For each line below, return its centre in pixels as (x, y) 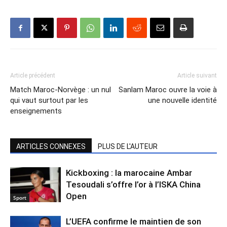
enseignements (36, 111)
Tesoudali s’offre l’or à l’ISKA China (133, 184)
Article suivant (197, 75)
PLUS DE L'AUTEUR (128, 146)
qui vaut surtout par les (49, 100)
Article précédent (33, 75)
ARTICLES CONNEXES (51, 146)
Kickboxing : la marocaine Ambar (129, 173)
